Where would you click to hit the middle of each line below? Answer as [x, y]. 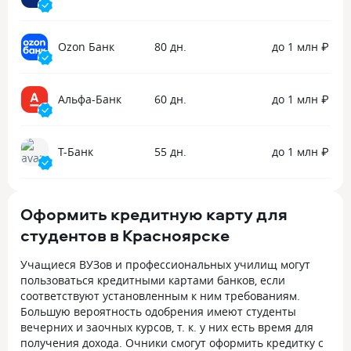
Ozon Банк [86, 46]
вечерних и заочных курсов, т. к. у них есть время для [167, 327]
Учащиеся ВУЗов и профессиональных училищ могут [165, 264]
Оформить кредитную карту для [154, 213]
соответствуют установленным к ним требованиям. [160, 295]
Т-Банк [76, 151]
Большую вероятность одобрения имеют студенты [158, 311]
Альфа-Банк [90, 99]
